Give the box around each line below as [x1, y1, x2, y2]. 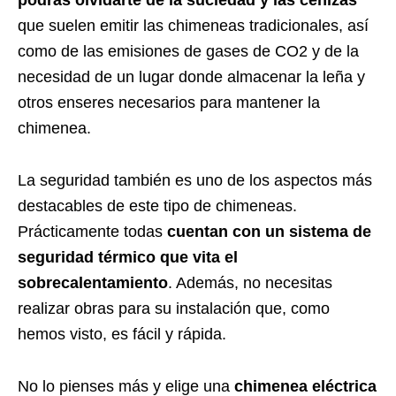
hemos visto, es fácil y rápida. [18, 324, 226, 343]
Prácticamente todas [18, 222, 167, 240]
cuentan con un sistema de [167, 222, 371, 240]
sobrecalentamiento [18, 273, 168, 292]
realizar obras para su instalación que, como [18, 299, 330, 317]
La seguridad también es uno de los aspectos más [18, 171, 372, 189]
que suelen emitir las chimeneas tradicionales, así [18, 16, 369, 34]
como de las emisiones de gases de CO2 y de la [18, 42, 359, 60]
